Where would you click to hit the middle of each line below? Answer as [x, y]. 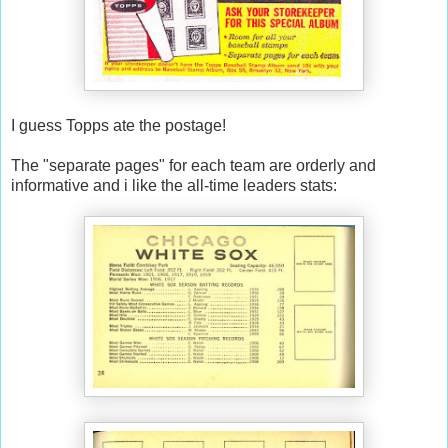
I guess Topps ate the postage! [118, 126]
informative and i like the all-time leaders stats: [174, 186]
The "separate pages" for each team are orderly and [193, 166]
